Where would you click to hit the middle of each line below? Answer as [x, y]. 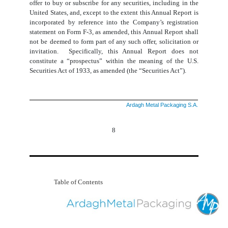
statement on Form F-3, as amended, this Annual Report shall [114, 32]
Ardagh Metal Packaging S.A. [162, 105]
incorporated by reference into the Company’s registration [114, 22]
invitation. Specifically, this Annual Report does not [114, 51]
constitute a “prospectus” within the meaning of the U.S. [114, 61]
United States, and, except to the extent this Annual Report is [114, 13]
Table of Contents [79, 182]
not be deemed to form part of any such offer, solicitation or [114, 42]
